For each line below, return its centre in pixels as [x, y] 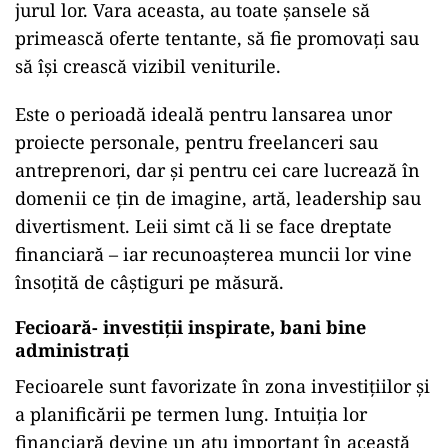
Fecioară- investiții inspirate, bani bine [190, 327]
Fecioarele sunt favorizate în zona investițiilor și [222, 386]
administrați [72, 350]
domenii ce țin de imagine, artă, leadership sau [218, 198]
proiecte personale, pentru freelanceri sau [196, 142]
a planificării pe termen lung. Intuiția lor [191, 414]
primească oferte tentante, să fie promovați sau [217, 38]
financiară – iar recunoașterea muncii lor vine [213, 254]
